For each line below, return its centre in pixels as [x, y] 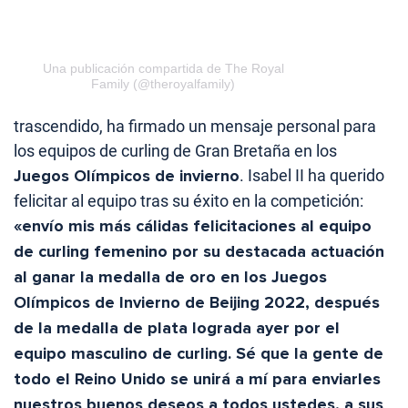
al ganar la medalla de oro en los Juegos [170, 276]
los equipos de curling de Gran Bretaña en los [175, 150]
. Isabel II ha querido [312, 175]
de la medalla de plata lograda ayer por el [177, 327]
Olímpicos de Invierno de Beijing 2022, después [197, 302]
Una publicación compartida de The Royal [163, 68]
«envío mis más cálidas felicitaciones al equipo [193, 225]
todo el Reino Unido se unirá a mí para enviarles [197, 378]
